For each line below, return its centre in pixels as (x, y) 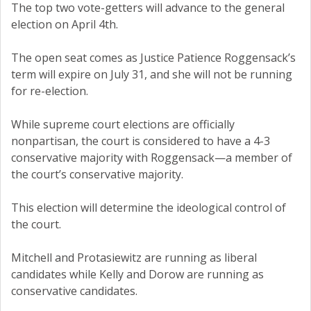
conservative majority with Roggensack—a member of (152, 158)
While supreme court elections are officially (123, 125)
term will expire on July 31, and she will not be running (152, 75)
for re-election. (50, 91)
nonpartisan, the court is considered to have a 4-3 (141, 141)
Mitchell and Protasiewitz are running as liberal (134, 258)
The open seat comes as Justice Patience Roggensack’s (153, 58)
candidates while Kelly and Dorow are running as (137, 275)
